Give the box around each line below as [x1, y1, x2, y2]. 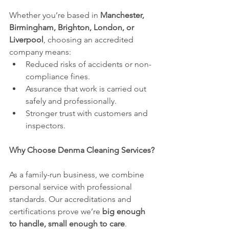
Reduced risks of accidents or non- [26, 59, 151, 69]
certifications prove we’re [9, 206, 102, 216]
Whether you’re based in [9, 10, 100, 20]
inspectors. [26, 120, 65, 130]
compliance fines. [26, 71, 90, 81]
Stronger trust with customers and [26, 108, 150, 118]
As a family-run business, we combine [9, 169, 146, 179]
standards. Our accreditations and [9, 194, 133, 204]
